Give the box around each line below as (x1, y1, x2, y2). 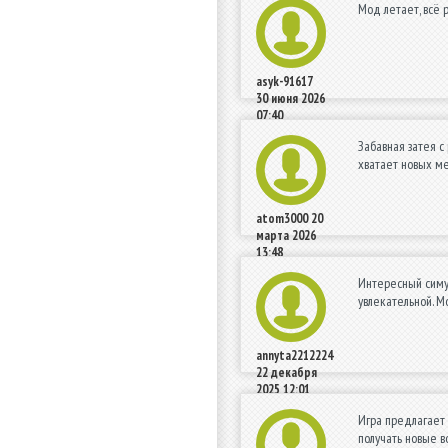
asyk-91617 (256, 73, 313, 91)
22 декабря (256, 364, 317, 382)
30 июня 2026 (256, 90, 325, 108)
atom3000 (256, 210, 308, 228)
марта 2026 (256, 227, 316, 245)
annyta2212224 (256, 347, 333, 365)
